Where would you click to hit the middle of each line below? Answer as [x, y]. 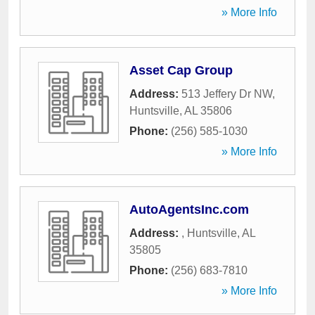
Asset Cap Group [181, 70]
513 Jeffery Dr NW [227, 94]
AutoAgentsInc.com [189, 210]
